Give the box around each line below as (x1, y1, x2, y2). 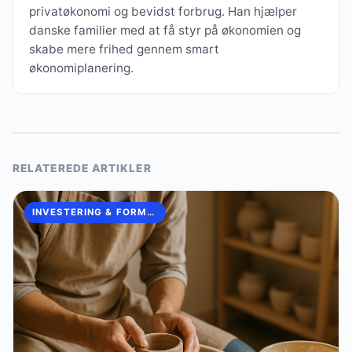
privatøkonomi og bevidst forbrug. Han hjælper (29, 3, 297, 19)
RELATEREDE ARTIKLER (13, 161, 152, 174)
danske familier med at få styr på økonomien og (29, 22, 301, 38)
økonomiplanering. (29, 60, 134, 75)
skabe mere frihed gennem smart (29, 41, 219, 57)
